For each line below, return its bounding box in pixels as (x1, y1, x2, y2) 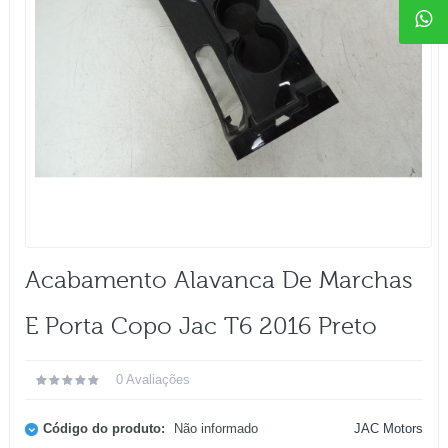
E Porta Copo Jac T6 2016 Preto (25, 313, 377, 341)
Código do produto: (43, 421, 165, 437)
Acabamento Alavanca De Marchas (25, 267, 413, 295)
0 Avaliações (116, 372, 190, 388)
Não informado (170, 421, 258, 437)
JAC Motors (354, 421, 423, 437)
